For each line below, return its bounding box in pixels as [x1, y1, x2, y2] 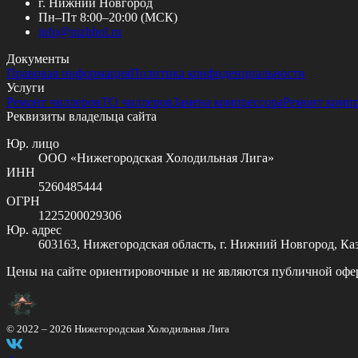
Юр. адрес [6, 222, 62, 237]
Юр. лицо [6, 136, 59, 150]
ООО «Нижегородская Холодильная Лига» [38, 150, 274, 165]
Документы [6, 51, 70, 66]
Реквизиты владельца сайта [6, 109, 157, 123]
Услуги [6, 80, 45, 94]
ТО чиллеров [101, 94, 173, 109]
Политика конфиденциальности [130, 66, 305, 80]
